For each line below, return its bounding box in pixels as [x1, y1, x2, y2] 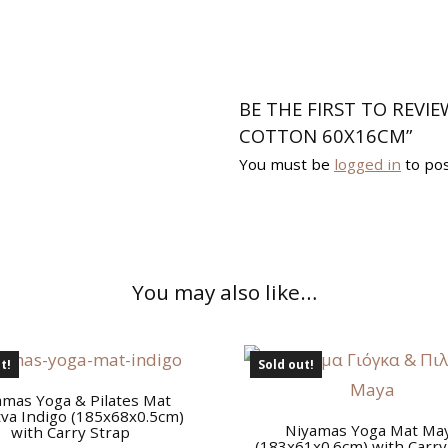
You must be [239, 154, 334, 175]
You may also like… [131, 277, 317, 306]
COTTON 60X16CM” [239, 123, 412, 149]
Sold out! [257, 355, 314, 373]
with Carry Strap [10, 421, 130, 442]
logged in [334, 154, 401, 175]
